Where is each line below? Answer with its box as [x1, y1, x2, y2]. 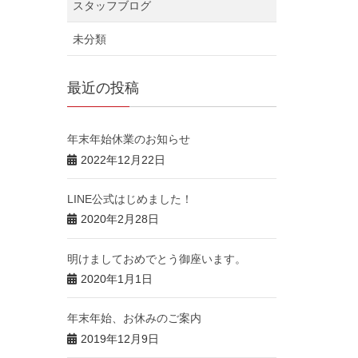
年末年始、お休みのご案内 [66, 312, 201, 325]
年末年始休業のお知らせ [66, 132, 190, 145]
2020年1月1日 [80, 272, 153, 286]
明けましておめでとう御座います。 [66, 252, 246, 265]
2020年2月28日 [80, 213, 159, 226]
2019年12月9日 [80, 332, 159, 345]
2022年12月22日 [80, 153, 165, 166]
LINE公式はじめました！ [66, 192, 193, 205]
